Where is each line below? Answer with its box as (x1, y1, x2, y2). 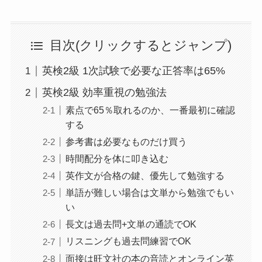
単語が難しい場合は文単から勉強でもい (65, 187, 234, 198)
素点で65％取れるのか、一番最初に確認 (65, 105, 235, 116)
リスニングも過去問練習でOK (65, 236, 191, 247)
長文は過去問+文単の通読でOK (65, 219, 196, 230)
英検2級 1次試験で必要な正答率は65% (42, 65, 225, 77)
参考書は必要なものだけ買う (65, 136, 187, 147)
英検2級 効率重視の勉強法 (42, 87, 167, 99)
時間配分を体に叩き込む (65, 153, 168, 164)
